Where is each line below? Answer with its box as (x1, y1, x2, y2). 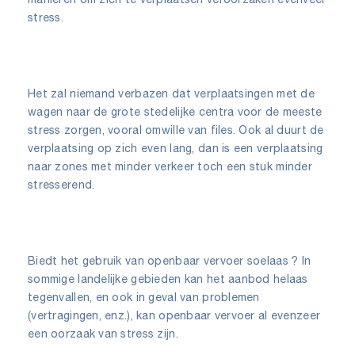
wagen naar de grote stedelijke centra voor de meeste (28, 105, 323, 118)
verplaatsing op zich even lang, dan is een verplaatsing (28, 141, 323, 155)
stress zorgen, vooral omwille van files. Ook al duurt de (28, 123, 324, 136)
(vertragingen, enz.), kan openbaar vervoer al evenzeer (28, 308, 321, 322)
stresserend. (28, 177, 95, 191)
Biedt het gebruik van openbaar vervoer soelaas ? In (28, 254, 311, 267)
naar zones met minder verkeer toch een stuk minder (28, 159, 312, 173)
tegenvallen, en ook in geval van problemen (28, 290, 260, 303)
